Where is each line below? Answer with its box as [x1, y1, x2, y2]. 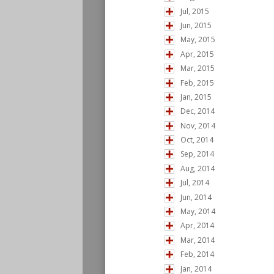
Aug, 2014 [180, 163, 215, 174]
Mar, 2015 [180, 63, 215, 74]
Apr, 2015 [180, 48, 214, 59]
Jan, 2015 [180, 91, 212, 102]
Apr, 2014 [180, 220, 214, 231]
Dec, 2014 [180, 106, 215, 117]
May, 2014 [180, 206, 215, 217]
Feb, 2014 [180, 249, 214, 260]
